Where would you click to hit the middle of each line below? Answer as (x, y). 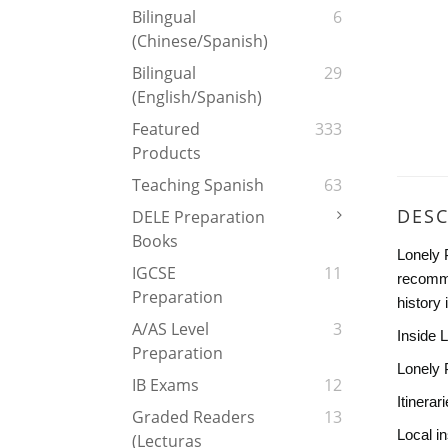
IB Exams (165, 385)
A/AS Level (170, 329)
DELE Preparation (198, 217)
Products (166, 153)
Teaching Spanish (198, 185)
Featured (166, 129)
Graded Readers (193, 417)
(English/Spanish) (197, 97)
